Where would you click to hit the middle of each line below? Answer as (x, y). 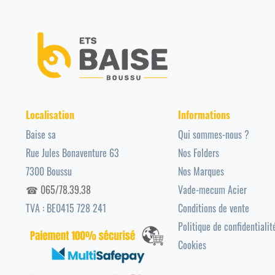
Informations (204, 115)
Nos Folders (198, 153)
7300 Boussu (49, 172)
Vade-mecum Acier (212, 190)
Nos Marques (201, 172)
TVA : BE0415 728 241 (66, 208)
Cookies (192, 245)
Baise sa (41, 135)
